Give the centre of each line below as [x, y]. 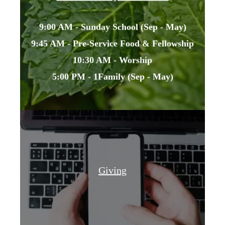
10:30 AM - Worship [113, 60]
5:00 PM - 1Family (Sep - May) [113, 77]
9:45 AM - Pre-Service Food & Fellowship [113, 43]
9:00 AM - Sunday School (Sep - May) [113, 27]
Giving [113, 170]
